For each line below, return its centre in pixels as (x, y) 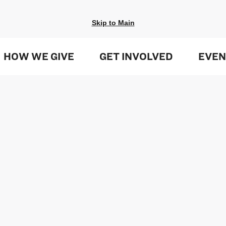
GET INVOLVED (136, 56)
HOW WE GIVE (39, 56)
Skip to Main (113, 23)
